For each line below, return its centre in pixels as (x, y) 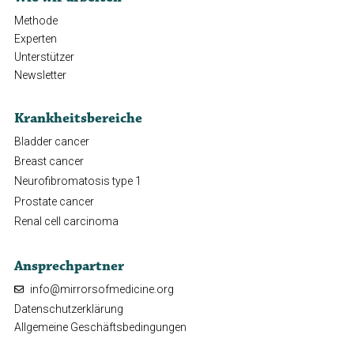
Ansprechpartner (69, 266)
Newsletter (40, 75)
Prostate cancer (54, 201)
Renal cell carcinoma (66, 221)
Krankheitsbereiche (78, 119)
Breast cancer (49, 162)
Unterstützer (44, 56)
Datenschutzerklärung (68, 309)
